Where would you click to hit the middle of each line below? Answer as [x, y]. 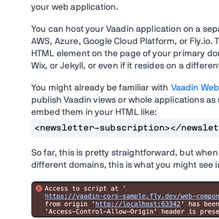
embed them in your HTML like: [94, 112]
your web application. [75, 7]
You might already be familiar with [101, 88]
